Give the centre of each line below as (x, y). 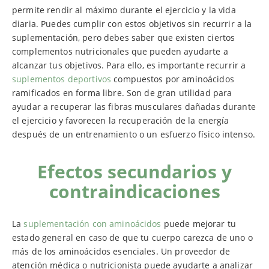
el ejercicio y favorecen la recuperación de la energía (121, 121)
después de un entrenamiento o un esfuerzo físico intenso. (134, 134)
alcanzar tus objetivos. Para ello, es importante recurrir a (129, 65)
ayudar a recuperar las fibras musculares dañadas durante (134, 107)
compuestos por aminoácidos (173, 79)
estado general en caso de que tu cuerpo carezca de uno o (132, 238)
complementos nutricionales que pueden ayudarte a (120, 52)
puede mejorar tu (199, 224)
